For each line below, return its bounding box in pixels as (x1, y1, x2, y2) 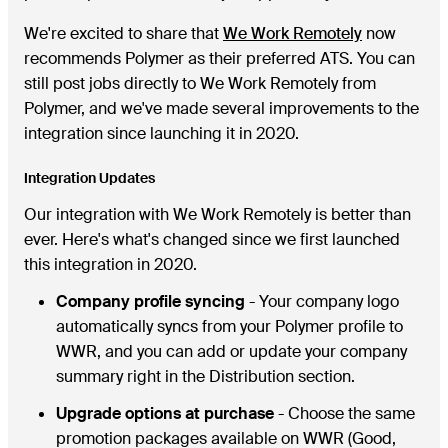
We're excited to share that (24, 23, 223, 44)
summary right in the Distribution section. (56, 366, 355, 387)
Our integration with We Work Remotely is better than (24, 204, 411, 225)
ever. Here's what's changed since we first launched (24, 229, 400, 250)
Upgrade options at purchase (56, 403, 274, 424)
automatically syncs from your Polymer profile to (56, 316, 403, 337)
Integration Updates (24, 169, 155, 187)
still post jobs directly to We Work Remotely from (24, 73, 376, 94)
